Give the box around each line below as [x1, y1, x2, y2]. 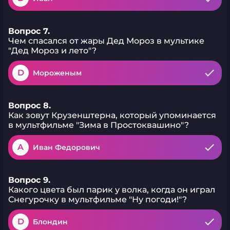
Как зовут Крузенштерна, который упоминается [8, 110, 216, 120]
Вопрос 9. [8, 175, 50, 185]
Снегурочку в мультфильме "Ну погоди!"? [8, 195, 187, 204]
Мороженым [33, 68, 82, 78]
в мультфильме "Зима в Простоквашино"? [8, 120, 189, 130]
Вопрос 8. [8, 101, 51, 110]
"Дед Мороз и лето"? [8, 46, 97, 55]
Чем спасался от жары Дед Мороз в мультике [8, 36, 204, 46]
